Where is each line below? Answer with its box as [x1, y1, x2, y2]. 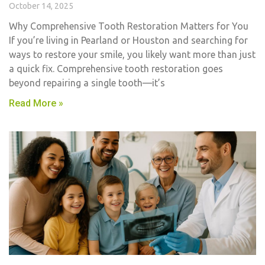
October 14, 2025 [9, 1, 73, 11]
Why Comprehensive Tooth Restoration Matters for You [9, 21, 248, 31]
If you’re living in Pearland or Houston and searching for [9, 35, 248, 46]
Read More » [9, 98, 63, 109]
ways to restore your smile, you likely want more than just [9, 49, 256, 60]
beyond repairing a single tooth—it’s [9, 77, 165, 88]
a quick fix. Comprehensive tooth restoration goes [9, 63, 223, 74]
